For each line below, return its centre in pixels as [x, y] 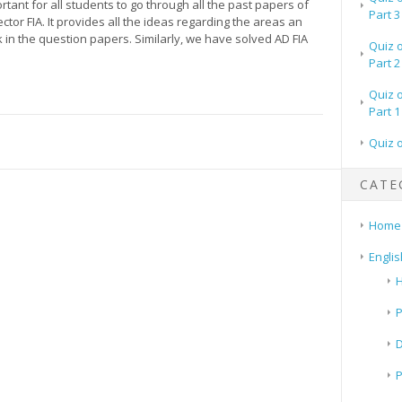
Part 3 [384, 14]
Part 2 [384, 62]
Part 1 [384, 111]
